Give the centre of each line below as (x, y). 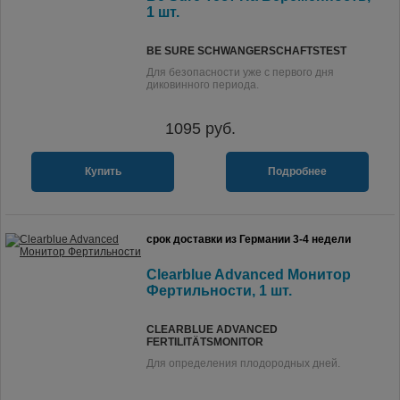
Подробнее (297, 171)
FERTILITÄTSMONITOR (205, 342)
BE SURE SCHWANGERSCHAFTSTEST (246, 51)
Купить (103, 171)
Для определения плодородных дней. (243, 363)
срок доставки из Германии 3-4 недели (249, 239)
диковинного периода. (203, 85)
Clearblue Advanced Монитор (249, 275)
